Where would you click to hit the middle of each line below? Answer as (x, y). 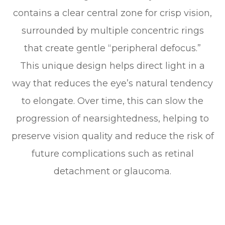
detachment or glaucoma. (113, 172)
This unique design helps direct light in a (113, 66)
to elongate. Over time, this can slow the (113, 101)
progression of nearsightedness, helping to (113, 119)
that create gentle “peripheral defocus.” (113, 48)
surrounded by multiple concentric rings (113, 31)
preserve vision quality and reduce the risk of (113, 136)
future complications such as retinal (113, 154)
